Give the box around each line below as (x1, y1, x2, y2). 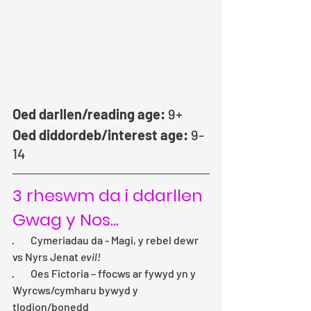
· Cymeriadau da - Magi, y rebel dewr (12, 233, 201, 247)
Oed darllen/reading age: (12, 106, 165, 123)
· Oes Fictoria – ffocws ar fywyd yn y (12, 267, 198, 280)
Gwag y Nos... (12, 208, 119, 232)
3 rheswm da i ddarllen (12, 184, 207, 208)
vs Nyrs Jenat (12, 250, 81, 264)
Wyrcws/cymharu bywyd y (12, 283, 140, 297)
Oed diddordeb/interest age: (12, 126, 188, 144)
